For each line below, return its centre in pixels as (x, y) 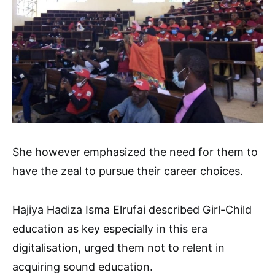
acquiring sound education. (83, 267)
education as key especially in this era (110, 229)
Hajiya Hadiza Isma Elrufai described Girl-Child (132, 210)
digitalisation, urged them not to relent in (118, 248)
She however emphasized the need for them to (135, 152)
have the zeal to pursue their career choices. (128, 171)
